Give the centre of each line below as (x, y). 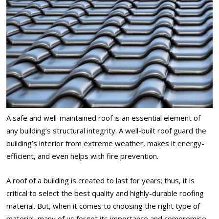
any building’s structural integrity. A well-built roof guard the (107, 130)
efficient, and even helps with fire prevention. (83, 156)
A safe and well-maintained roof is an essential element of (104, 118)
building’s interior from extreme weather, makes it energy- (106, 143)
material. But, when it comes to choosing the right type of (103, 206)
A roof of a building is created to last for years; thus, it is (101, 181)
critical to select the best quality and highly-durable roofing (105, 193)
